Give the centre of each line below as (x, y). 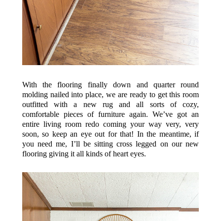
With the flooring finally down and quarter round (110, 84)
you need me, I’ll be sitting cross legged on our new (110, 144)
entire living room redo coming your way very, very (110, 124)
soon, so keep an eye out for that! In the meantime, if (110, 134)
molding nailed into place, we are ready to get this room (110, 94)
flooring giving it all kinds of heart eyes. (84, 153)
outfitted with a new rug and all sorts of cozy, (110, 104)
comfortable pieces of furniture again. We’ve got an (110, 114)
